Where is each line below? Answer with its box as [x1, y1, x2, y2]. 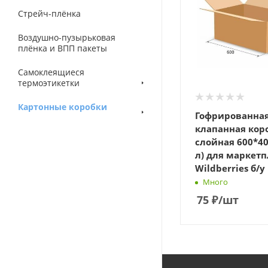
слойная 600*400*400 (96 [195, 136, 237, 148]
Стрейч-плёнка [18, 8, 81, 19]
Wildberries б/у [195, 162, 265, 174]
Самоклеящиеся [18, 66, 84, 78]
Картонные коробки [18, 101, 107, 112]
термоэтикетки [18, 77, 80, 89]
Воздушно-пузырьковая [18, 32, 115, 43]
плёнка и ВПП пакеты [18, 42, 107, 54]
